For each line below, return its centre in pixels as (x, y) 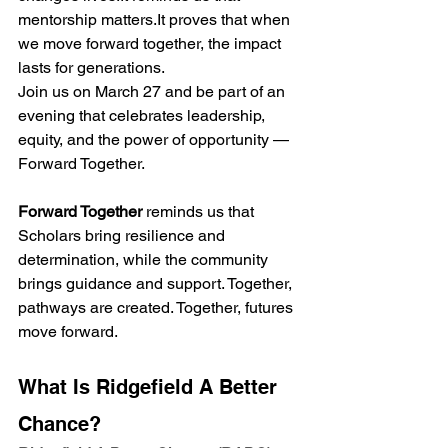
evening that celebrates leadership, (143, 115)
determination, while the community (145, 259)
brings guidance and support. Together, (157, 283)
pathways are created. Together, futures (157, 307)
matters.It (133, 19)
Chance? (59, 423)
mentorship (59, 19)
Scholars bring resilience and (123, 235)
